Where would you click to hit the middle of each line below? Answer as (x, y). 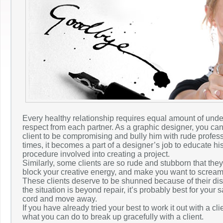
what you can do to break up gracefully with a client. (113, 217)
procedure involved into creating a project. (96, 154)
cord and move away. (60, 199)
